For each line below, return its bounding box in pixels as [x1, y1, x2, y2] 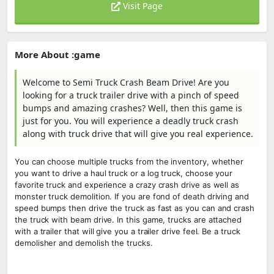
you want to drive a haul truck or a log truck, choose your [15, 168, 233, 178]
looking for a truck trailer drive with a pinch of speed [23, 89, 239, 101]
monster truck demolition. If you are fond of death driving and [15, 191, 249, 201]
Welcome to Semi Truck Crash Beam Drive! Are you [23, 76, 229, 88]
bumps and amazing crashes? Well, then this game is [23, 102, 242, 114]
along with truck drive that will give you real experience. [23, 128, 253, 139]
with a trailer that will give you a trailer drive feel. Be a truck [15, 226, 240, 236]
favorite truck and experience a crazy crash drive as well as [15, 180, 240, 190]
